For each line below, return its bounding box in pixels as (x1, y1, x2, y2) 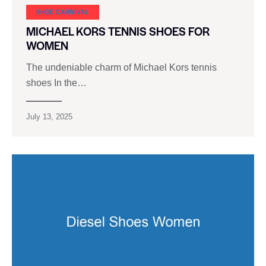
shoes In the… (26, 77, 87, 88)
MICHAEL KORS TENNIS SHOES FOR (26, 23, 210, 40)
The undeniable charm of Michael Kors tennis (26, 62, 217, 72)
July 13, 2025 (26, 112, 72, 121)
